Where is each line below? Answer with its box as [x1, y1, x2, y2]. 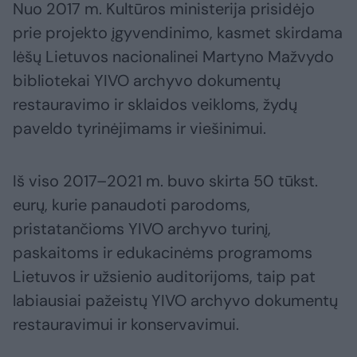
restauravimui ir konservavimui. [13, 314, 239, 335]
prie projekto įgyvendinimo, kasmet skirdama [13, 22, 343, 44]
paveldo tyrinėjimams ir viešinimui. [13, 118, 266, 139]
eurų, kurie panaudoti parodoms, [13, 194, 250, 216]
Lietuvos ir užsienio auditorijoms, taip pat [13, 266, 316, 288]
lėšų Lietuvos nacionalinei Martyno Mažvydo [13, 46, 334, 68]
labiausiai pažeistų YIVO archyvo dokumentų [13, 290, 338, 312]
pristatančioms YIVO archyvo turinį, [13, 218, 271, 240]
